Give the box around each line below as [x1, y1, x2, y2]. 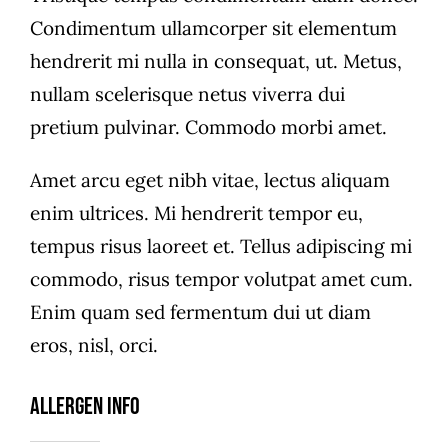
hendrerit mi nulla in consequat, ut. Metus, [29, 48, 402, 73]
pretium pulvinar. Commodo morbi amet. [29, 114, 387, 139]
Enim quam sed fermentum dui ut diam [29, 299, 371, 324]
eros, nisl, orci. [29, 332, 158, 357]
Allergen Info [29, 392, 140, 422]
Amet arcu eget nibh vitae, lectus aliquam [29, 167, 390, 192]
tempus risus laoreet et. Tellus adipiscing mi [29, 233, 412, 258]
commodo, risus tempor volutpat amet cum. [29, 266, 413, 291]
